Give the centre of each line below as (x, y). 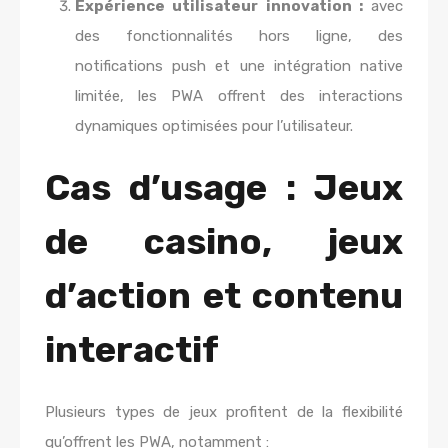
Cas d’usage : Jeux (224, 187)
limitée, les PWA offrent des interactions (239, 96)
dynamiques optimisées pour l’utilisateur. (214, 126)
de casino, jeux (224, 241)
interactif (132, 349)
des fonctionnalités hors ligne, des (239, 36)
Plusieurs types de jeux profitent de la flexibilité (224, 412)
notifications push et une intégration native (239, 66)
